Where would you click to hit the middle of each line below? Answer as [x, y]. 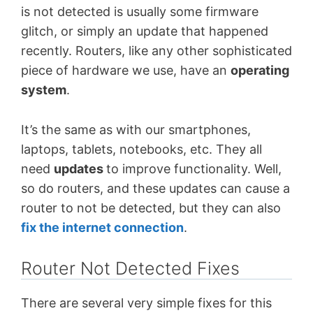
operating [260, 71]
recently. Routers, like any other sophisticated [156, 51]
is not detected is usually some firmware [140, 12]
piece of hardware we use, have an [126, 71]
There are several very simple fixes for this [146, 303]
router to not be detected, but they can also [151, 208]
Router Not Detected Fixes [130, 268]
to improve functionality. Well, [194, 168]
